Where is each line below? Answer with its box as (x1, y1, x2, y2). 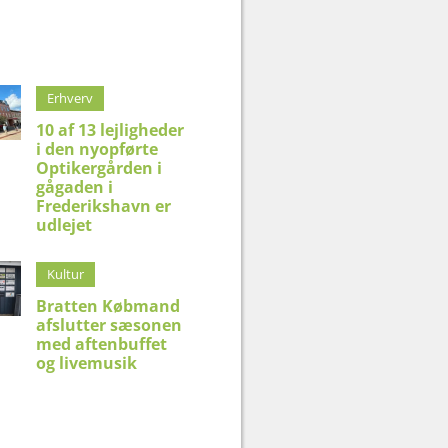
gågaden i (36, 176, 114, 198)
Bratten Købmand (36, 295, 181, 317)
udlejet (36, 214, 93, 236)
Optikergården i (36, 157, 163, 179)
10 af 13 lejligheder (36, 119, 185, 141)
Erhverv (47, 89, 94, 107)
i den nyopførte (36, 138, 159, 160)
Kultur (47, 265, 85, 283)
